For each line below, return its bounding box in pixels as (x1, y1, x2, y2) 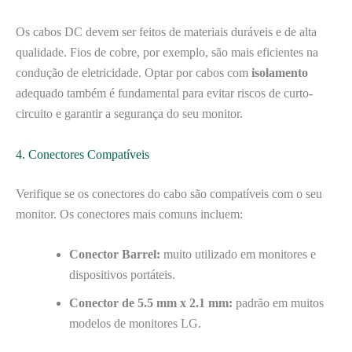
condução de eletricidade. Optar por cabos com (16, 66, 251, 80)
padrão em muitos (233, 296, 324, 310)
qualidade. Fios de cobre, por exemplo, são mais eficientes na (16, 46, 318, 60)
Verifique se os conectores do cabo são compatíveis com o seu (16, 186, 322, 200)
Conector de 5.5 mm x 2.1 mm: (69, 296, 233, 310)
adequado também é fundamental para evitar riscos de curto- (16, 86, 313, 101)
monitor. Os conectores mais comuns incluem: (16, 207, 243, 221)
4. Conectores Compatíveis (16, 147, 149, 161)
